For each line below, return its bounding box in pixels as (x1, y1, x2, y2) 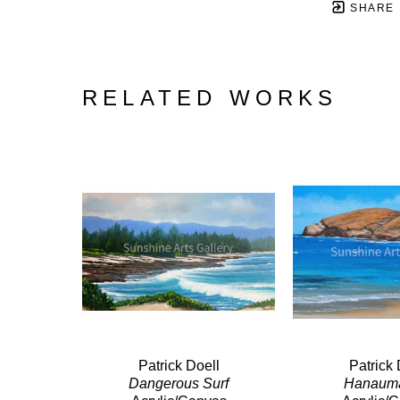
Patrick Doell (137, 357, 220, 373)
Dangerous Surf (129, 375, 229, 391)
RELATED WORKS (82, 85, 338, 110)
